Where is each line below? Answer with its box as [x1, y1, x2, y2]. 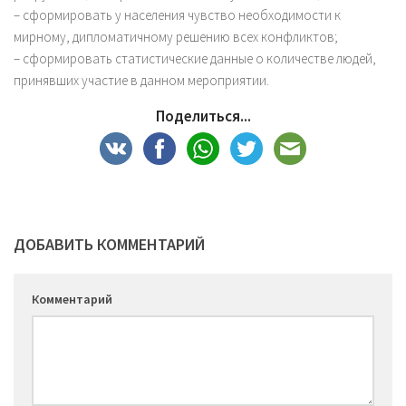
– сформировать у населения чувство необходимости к [14, 6, 341, 24]
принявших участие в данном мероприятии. [14, 72, 269, 90]
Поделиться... [155, 106, 251, 127]
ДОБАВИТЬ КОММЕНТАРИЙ [14, 234, 205, 256]
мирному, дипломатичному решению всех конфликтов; [14, 28, 338, 46]
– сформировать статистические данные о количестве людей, [14, 50, 376, 68]
